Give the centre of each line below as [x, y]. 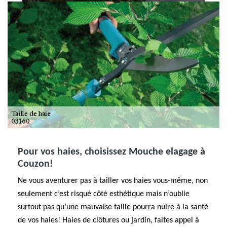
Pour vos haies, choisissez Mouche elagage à [111, 152]
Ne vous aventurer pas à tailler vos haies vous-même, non [113, 181]
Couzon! [35, 164]
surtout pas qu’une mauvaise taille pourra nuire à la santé [113, 207]
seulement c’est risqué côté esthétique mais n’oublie [104, 194]
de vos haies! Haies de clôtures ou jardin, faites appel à [108, 220]
